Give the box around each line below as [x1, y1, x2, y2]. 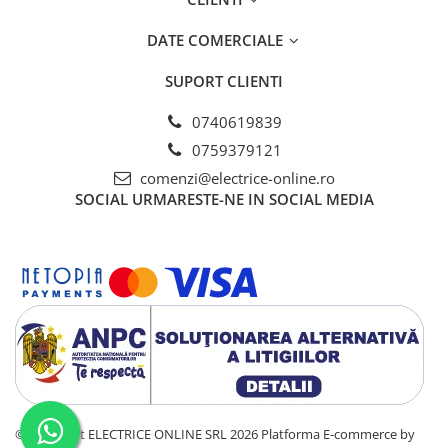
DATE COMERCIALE [146, 30, 287, 51]
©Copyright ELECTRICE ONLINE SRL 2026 [15, 425, 261, 444]
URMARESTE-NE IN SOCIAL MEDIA [131, 189, 374, 210]
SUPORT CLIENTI [165, 71, 283, 92]
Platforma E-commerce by [261, 425, 415, 444]
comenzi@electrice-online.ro [135, 168, 335, 189]
